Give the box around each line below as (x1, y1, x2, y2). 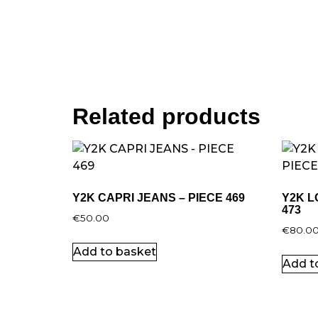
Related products (72, 104, 261, 130)
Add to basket (73, 245, 156, 259)
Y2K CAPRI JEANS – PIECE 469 (72, 192, 245, 204)
